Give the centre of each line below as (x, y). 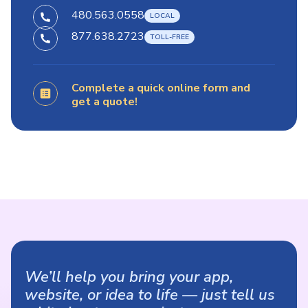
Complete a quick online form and (161, 88)
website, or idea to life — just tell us (150, 295)
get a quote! (104, 102)
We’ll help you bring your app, (129, 277)
